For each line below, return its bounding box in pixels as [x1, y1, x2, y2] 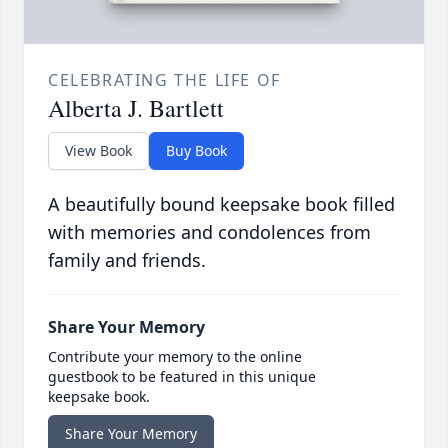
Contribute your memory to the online [48, 347, 302, 367]
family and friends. [48, 248, 206, 273]
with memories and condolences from [48, 220, 371, 245]
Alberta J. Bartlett [48, 92, 224, 125]
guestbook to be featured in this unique [48, 367, 316, 387]
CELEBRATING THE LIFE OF [48, 69, 281, 92]
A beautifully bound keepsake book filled [48, 192, 395, 217]
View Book [65, 141, 132, 161]
